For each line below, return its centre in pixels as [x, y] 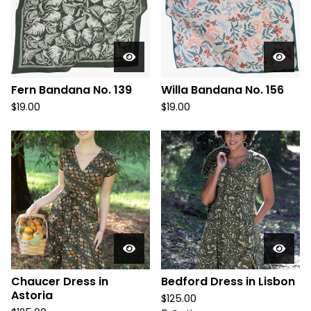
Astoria [32, 295]
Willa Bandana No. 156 [222, 90]
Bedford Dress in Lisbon [228, 281]
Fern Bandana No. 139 [72, 90]
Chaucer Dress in [60, 281]
